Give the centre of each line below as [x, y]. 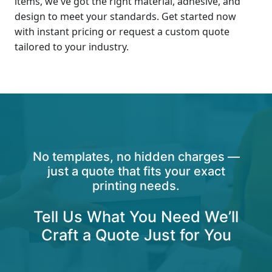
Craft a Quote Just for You [136, 235]
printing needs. [136, 186]
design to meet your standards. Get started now [125, 16]
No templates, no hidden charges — [136, 157]
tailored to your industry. [72, 47]
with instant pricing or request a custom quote [122, 32]
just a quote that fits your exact [136, 171]
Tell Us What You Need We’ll [136, 217]
